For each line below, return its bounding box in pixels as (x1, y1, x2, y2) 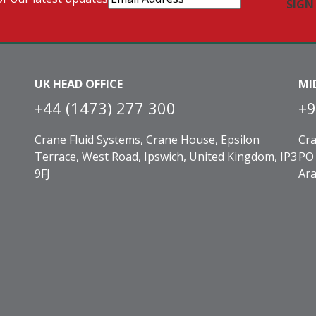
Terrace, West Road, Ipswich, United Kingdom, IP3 (35, 149, 298, 165)
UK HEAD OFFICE (35, 76, 123, 92)
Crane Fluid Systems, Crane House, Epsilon (35, 132, 260, 148)
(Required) (150, 5, 204, 20)
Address (107, 5, 150, 20)
